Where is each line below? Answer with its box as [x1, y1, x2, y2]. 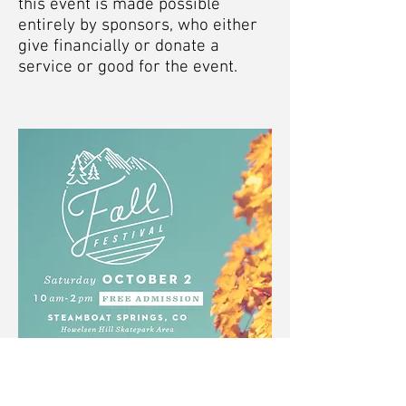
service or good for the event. [18, 57, 242, 78]
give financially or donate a [18, 36, 219, 57]
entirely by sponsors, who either [18, 15, 257, 36]
